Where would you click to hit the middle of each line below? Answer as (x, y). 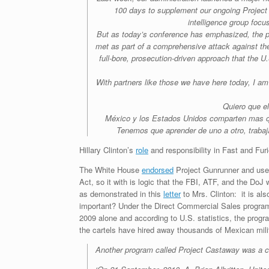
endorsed (158, 169)
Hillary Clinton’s (107, 150)
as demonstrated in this (121, 193)
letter (172, 193)
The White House (110, 169)
